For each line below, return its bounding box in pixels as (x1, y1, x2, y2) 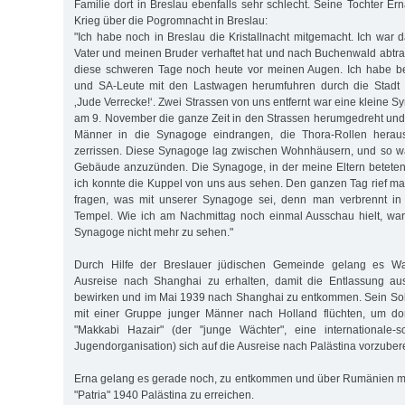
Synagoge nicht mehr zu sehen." (74, 225, 233, 239)
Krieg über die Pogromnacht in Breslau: (74, 14, 268, 27)
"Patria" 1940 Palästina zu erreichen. (74, 388, 254, 401)
